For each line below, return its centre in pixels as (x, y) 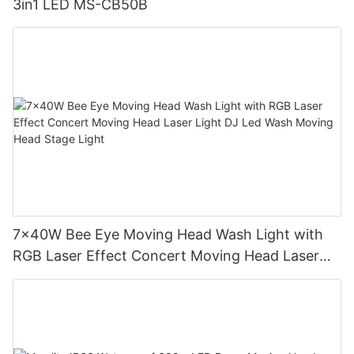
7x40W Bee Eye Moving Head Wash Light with (168, 235)
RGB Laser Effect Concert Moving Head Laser (166, 256)
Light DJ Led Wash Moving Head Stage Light (162, 277)
